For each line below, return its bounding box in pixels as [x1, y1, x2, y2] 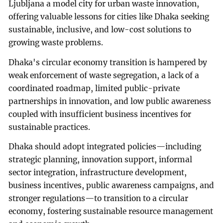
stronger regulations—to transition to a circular [8, 194, 189, 204]
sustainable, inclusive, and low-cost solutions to [8, 24, 192, 34]
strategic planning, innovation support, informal [8, 155, 193, 165]
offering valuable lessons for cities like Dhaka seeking [8, 11, 210, 21]
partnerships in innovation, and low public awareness [8, 96, 212, 106]
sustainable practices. [8, 122, 91, 132]
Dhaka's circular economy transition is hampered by [8, 57, 208, 67]
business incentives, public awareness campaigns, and [8, 181, 215, 191]
